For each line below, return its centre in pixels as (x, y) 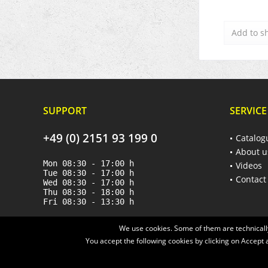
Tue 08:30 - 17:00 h (89, 173)
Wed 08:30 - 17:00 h (89, 183)
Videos (249, 166)
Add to (245, 33)
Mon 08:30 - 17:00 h (89, 164)
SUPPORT (65, 111)
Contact (251, 179)
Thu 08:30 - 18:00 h (89, 192)
